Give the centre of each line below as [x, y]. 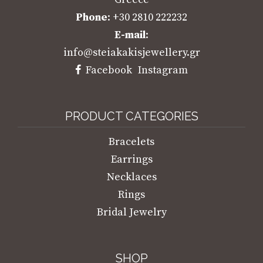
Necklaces [131, 177]
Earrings [131, 159]
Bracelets [131, 141]
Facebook [109, 70]
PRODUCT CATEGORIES [131, 116]
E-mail [130, 35]
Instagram [163, 70]
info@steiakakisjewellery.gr [131, 52]
